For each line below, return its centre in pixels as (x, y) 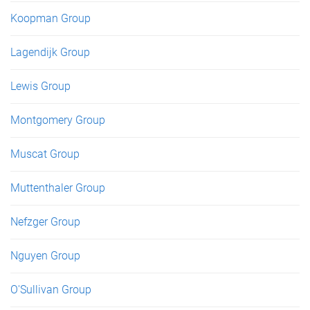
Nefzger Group (45, 221)
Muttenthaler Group (58, 188)
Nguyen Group (45, 255)
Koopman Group (51, 18)
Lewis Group (40, 86)
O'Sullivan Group (51, 289)
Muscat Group (45, 154)
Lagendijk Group (50, 52)
